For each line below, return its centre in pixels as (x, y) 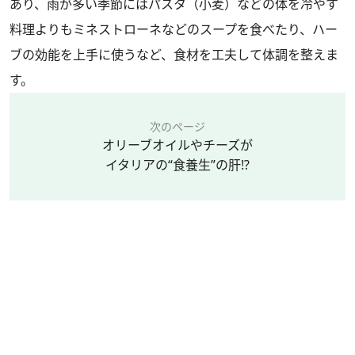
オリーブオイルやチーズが (177, 145)
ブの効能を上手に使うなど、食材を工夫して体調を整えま (174, 54)
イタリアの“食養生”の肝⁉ (177, 164)
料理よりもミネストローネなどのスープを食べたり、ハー (174, 29)
